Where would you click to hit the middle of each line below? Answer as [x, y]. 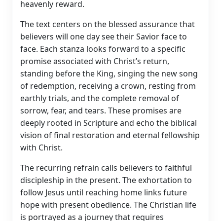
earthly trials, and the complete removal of [100, 98]
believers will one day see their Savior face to [104, 36]
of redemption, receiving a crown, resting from [108, 86]
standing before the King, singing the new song [109, 73]
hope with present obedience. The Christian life [108, 204]
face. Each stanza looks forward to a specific [103, 49]
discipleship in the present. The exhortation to [106, 180]
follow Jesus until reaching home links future [104, 192]
